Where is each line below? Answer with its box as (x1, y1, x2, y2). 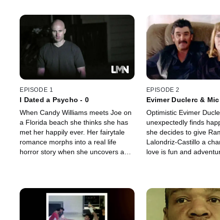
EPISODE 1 (20, 86, 54, 94)
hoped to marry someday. (20, 167, 99, 176)
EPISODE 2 (146, 86, 180, 94)
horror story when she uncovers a (20, 148, 124, 156)
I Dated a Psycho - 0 (20, 96, 89, 104)
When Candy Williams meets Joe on (20, 109, 132, 117)
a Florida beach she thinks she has (20, 118, 128, 127)
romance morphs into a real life (20, 138, 116, 146)
